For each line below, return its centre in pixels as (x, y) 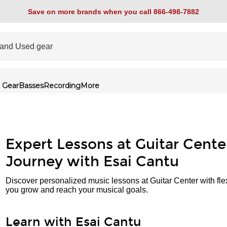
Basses (31, 86)
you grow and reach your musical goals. (77, 190)
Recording (62, 86)
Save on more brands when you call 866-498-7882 (113, 11)
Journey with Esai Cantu (92, 162)
